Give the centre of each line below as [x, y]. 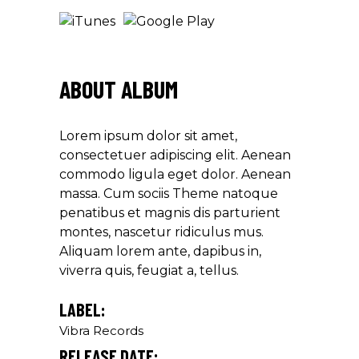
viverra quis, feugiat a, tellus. [149, 270]
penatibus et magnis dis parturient [170, 212]
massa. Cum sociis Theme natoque [169, 193]
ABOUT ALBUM [119, 89]
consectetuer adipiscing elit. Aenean [175, 155]
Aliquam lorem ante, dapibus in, [160, 251]
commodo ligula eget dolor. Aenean [175, 174]
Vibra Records [101, 330]
